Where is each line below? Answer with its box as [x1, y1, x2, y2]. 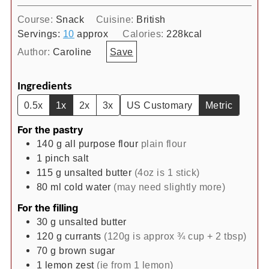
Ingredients [17, 80, 72, 92]
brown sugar [59, 244, 115, 256]
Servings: [17, 28, 63, 39]
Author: [17, 46, 53, 57]
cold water [64, 181, 111, 192]
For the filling [17, 201, 78, 214]
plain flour [141, 138, 187, 149]
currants [64, 230, 101, 241]
